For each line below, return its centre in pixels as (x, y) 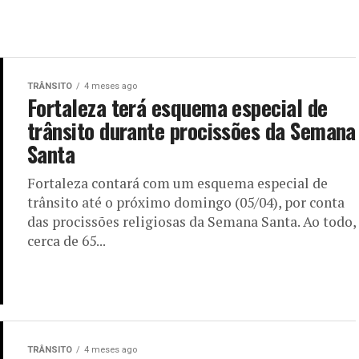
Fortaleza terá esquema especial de (177, 107)
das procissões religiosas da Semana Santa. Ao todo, (192, 221)
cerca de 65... (67, 240)
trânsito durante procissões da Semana (192, 130)
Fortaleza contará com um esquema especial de (177, 183)
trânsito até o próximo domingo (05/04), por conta (186, 202)
